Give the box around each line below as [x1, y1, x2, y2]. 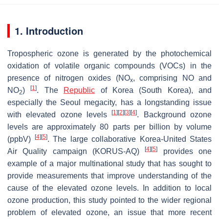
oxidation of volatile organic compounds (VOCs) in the [7, 61, 212, 70]
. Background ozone [137, 110, 212, 119]
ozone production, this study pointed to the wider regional [7, 196, 212, 204]
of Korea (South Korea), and [95, 86, 212, 94]
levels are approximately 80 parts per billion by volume [7, 122, 212, 131]
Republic [64, 86, 95, 94]
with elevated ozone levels [7, 110, 112, 119]
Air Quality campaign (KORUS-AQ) [7, 147, 145, 155]
